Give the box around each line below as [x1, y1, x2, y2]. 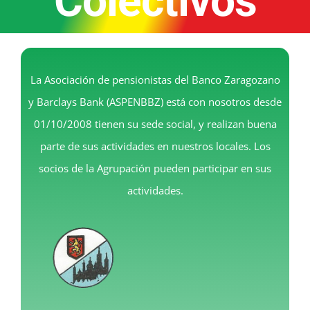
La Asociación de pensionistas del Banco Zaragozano [30, 73, 280, 87]
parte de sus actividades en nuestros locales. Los [39, 139, 271, 154]
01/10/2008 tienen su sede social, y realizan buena [33, 117, 277, 131]
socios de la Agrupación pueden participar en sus [39, 161, 271, 176]
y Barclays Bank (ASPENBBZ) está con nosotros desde [28, 95, 282, 109]
